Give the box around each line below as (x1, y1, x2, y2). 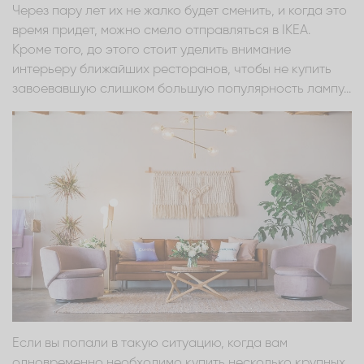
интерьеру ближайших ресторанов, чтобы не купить (12, 63, 331, 76)
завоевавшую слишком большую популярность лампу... (12, 82, 351, 96)
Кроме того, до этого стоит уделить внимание (12, 43, 291, 57)
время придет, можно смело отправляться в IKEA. (12, 24, 310, 37)
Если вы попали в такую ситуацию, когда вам (12, 336, 288, 350)
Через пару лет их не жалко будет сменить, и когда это (12, 4, 347, 18)
